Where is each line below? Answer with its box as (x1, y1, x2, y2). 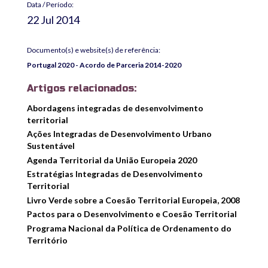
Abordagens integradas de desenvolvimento (27, 102, 203, 113)
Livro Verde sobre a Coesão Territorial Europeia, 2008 (27, 194, 240, 205)
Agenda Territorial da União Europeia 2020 (27, 154, 197, 165)
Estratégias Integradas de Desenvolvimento (27, 169, 203, 179)
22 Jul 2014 (27, 13, 80, 26)
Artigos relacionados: (27, 82, 136, 94)
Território (27, 234, 68, 245)
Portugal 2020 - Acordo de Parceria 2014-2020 (27, 60, 181, 69)
